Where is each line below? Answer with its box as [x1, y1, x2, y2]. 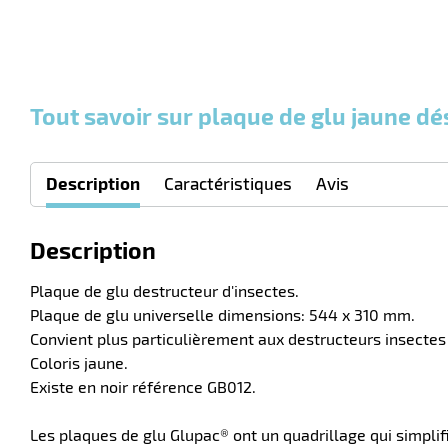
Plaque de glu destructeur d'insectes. [30, 281, 299, 300]
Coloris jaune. [30, 353, 128, 372]
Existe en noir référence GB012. [30, 377, 256, 396]
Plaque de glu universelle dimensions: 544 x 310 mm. [30, 305, 415, 324]
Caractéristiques [164, 173, 292, 193]
